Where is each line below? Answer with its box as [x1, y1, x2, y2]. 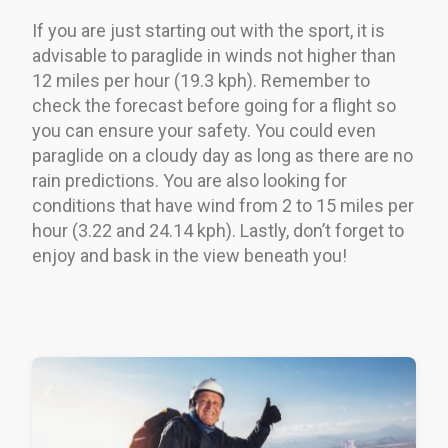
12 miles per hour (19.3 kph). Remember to [32, 69, 370, 91]
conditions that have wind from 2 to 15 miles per [32, 194, 414, 216]
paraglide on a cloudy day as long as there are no [32, 144, 413, 166]
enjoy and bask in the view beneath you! [32, 244, 347, 266]
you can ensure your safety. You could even [32, 119, 376, 141]
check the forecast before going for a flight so [32, 94, 396, 116]
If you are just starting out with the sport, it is [32, 19, 385, 41]
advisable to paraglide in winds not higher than [32, 44, 396, 66]
